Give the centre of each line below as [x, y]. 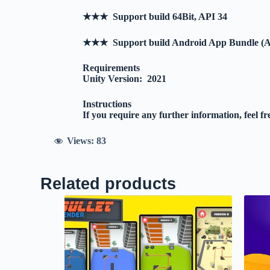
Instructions [107, 104]
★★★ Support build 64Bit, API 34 [155, 17]
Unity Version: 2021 [125, 79]
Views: [81, 141]
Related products [108, 184]
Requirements [111, 68]
